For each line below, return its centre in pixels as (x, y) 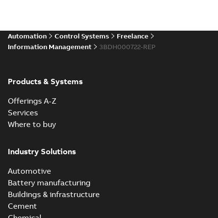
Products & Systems (45, 81)
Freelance (133, 36)
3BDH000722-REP (127, 47)
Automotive (29, 171)
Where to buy (32, 124)
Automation (27, 36)
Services (23, 112)
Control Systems (82, 36)
